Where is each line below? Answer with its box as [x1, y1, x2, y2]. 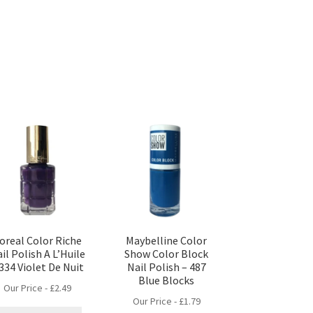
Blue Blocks [138, 273, 195, 288]
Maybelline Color [126, 233, 208, 248]
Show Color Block [124, 247, 209, 261]
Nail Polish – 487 [126, 260, 206, 275]
